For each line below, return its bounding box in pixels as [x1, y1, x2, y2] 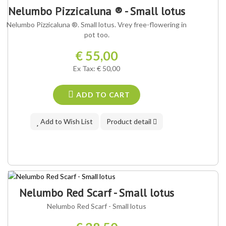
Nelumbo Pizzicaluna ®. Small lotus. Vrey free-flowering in [7, 20, 187, 29]
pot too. [84, 30, 109, 39]
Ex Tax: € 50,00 [73, 64, 121, 73]
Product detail [106, 117, 153, 126]
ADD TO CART [74, 90, 130, 99]
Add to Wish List [39, 117, 93, 126]
